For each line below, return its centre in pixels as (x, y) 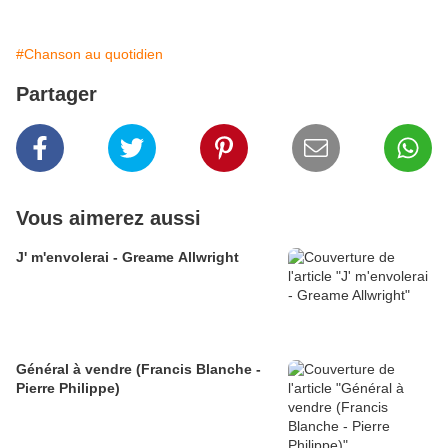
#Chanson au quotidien (89, 54)
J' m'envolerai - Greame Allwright (127, 257)
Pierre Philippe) (68, 388)
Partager (56, 94)
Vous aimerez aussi (108, 218)
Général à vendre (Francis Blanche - (138, 369)
